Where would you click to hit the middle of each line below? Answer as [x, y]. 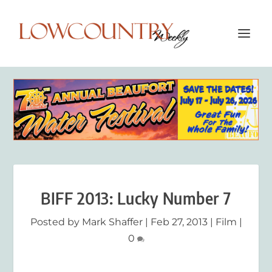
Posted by [56, 222]
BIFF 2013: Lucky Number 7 [136, 198]
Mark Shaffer [112, 222]
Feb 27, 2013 [179, 222]
